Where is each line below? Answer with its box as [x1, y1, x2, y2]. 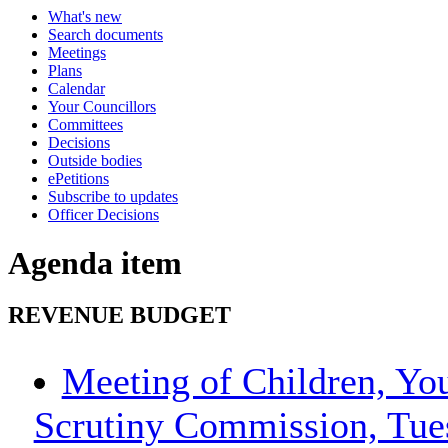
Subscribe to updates [48, 188, 178, 205]
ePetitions [48, 170, 109, 187]
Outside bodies [48, 152, 142, 169]
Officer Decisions [48, 206, 159, 223]
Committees [48, 116, 123, 133]
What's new [48, 8, 122, 25]
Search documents [48, 26, 163, 43]
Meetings [48, 44, 106, 61]
